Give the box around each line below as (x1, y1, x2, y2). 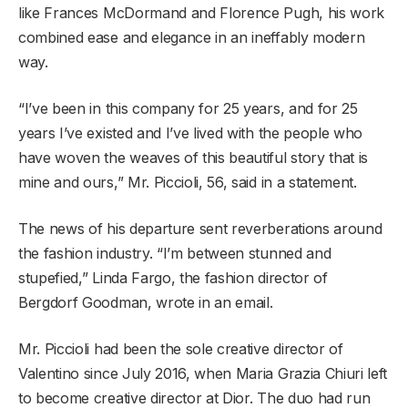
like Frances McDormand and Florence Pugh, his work (18, 3, 384, 22)
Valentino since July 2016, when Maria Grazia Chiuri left (18, 363, 388, 382)
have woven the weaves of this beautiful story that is (18, 148, 369, 167)
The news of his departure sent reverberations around (18, 219, 382, 238)
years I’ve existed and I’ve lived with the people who (18, 123, 363, 142)
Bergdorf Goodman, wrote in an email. (18, 292, 273, 311)
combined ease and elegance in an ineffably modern (18, 27, 365, 46)
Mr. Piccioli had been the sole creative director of (18, 339, 343, 358)
